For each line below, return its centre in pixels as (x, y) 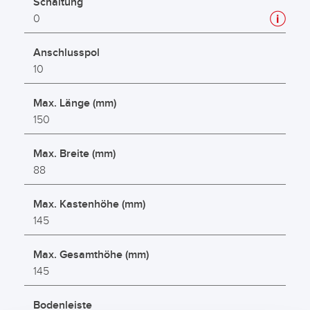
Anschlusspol (66, 53)
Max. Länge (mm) (75, 104)
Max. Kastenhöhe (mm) (89, 205)
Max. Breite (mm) (74, 154)
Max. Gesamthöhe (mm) (91, 255)
